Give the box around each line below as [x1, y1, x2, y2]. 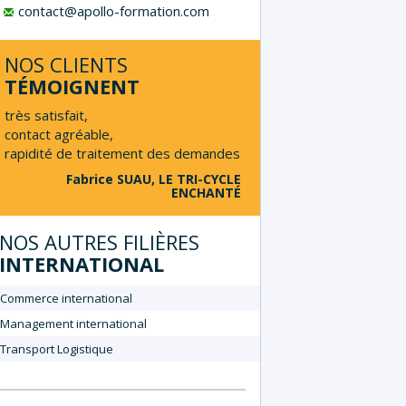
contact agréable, [5, 124, 113, 143]
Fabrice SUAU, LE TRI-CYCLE [66, 169, 241, 188]
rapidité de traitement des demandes [5, 143, 240, 162]
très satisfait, [5, 105, 88, 124]
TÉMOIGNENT [5, 72, 140, 100]
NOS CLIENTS [5, 50, 128, 78]
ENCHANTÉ [171, 183, 241, 201]
